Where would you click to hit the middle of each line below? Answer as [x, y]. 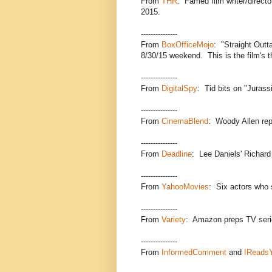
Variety [174, 220]
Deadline [177, 154]
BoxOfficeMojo [188, 45]
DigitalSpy [179, 89]
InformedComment [194, 253]
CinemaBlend [185, 121]
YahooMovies [185, 187]
